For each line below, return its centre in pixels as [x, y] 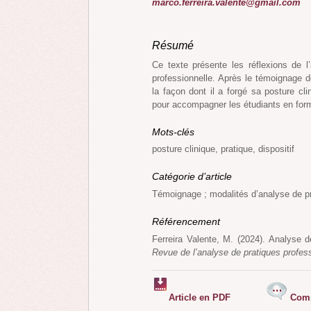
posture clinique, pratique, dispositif [223, 149]
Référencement [187, 222]
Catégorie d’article [193, 177]
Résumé [173, 46]
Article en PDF [200, 298]
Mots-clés [175, 132]
